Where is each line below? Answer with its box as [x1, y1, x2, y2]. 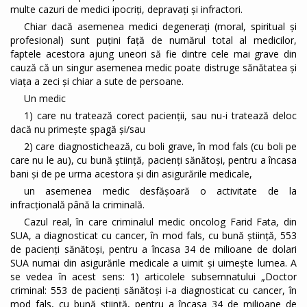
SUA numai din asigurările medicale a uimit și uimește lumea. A [10, 256, 297, 270]
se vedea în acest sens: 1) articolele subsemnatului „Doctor [10, 270, 297, 284]
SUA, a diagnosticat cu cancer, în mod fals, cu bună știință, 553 [10, 229, 297, 243]
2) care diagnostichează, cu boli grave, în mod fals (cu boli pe [24, 140, 297, 153]
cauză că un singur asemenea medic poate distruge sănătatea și [10, 61, 297, 75]
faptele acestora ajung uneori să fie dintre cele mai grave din [10, 47, 297, 61]
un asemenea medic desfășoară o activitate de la [24, 184, 297, 198]
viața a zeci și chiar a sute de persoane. [10, 75, 184, 88]
